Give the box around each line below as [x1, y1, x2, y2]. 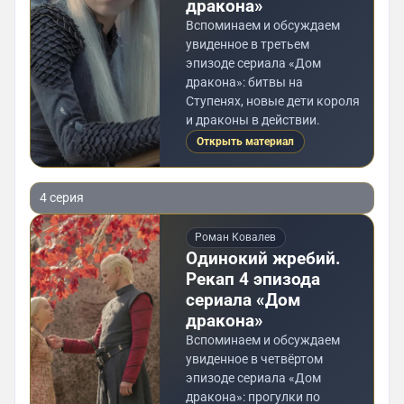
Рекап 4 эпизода [185, 269, 320, 290]
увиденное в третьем [185, 36, 309, 51]
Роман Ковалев [195, 231, 277, 244]
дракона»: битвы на [185, 74, 303, 89]
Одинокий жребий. [185, 248, 341, 270]
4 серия [39, 190, 84, 206]
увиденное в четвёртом [185, 352, 323, 367]
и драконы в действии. [185, 112, 320, 127]
